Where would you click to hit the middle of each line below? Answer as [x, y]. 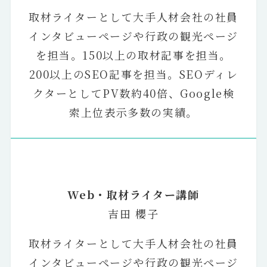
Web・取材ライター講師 [133, 194]
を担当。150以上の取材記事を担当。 [133, 55]
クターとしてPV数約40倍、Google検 [133, 93]
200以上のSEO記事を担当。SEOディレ [133, 74]
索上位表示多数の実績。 [133, 112]
